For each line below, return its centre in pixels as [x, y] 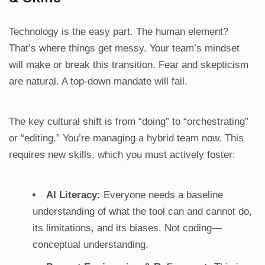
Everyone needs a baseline [162, 195]
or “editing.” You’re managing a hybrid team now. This [126, 138]
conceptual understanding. [91, 245]
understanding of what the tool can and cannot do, [142, 212]
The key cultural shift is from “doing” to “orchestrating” [129, 122]
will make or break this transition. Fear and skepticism [129, 65]
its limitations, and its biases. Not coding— [127, 228]
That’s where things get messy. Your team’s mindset [124, 49]
